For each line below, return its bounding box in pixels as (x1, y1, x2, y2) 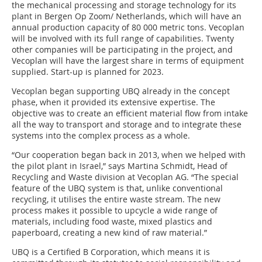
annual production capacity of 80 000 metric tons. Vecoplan (12, 22, 244, 33)
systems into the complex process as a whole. (12, 130, 190, 142)
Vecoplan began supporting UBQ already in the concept (12, 85, 230, 97)
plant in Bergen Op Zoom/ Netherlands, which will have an (12, 11, 242, 22)
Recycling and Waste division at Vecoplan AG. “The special (12, 171, 239, 183)
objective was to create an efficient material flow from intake (12, 108, 248, 119)
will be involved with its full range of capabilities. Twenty (12, 33, 234, 44)
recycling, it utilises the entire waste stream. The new (12, 194, 220, 205)
